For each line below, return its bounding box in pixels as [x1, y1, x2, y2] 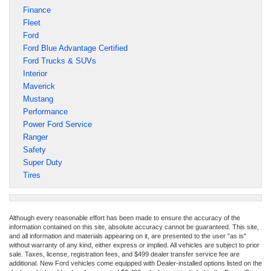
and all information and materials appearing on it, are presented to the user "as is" [9, 232, 246, 240]
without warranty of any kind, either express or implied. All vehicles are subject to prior [9, 241, 260, 249]
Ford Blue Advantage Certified [23, 43, 128, 53]
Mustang [23, 94, 53, 103]
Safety [23, 145, 46, 154]
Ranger [23, 132, 48, 142]
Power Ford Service [23, 119, 92, 129]
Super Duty [23, 157, 62, 167]
